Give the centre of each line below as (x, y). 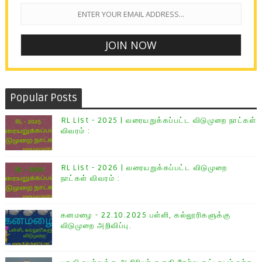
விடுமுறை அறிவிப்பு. (96, 226)
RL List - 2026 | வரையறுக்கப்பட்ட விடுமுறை (144, 168)
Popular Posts (43, 98)
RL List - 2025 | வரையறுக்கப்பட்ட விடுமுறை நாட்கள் (158, 121)
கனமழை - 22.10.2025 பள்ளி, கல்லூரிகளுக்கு (146, 216)
